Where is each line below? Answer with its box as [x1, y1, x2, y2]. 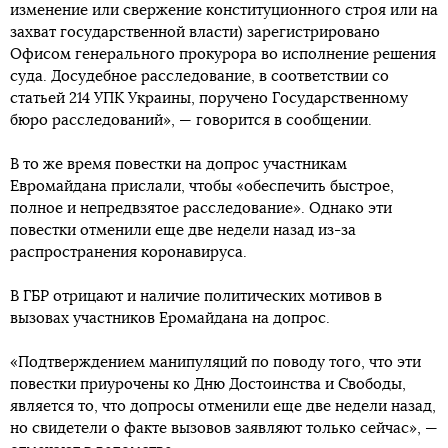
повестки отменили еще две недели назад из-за [10, 223, 356, 239]
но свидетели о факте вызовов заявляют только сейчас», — [10, 421, 438, 437]
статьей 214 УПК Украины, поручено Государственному [10, 91, 408, 107]
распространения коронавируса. [10, 245, 247, 261]
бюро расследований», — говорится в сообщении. [10, 113, 372, 129]
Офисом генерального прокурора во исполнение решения [10, 47, 436, 63]
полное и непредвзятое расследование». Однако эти [10, 201, 392, 217]
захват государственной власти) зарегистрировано [10, 25, 380, 41]
